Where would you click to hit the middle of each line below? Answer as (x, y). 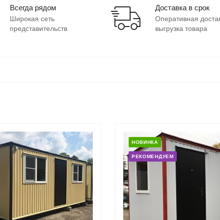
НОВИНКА (145, 142)
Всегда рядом (33, 7)
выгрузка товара (181, 28)
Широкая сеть (32, 18)
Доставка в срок (183, 7)
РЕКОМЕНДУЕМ (152, 156)
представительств (38, 28)
